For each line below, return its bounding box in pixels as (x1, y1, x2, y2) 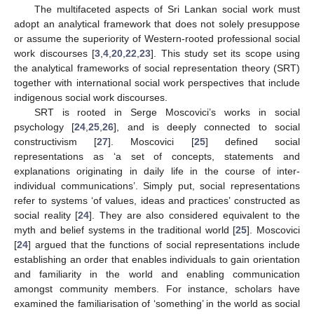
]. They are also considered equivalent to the (89, 210, 301, 221)
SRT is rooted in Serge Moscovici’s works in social (34, 107, 300, 118)
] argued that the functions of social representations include (28, 239, 300, 251)
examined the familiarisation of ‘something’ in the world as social (14, 298, 300, 310)
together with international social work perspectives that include (14, 77, 300, 89)
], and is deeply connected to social (114, 121, 301, 133)
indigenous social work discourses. (14, 92, 168, 104)
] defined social (205, 136, 301, 148)
